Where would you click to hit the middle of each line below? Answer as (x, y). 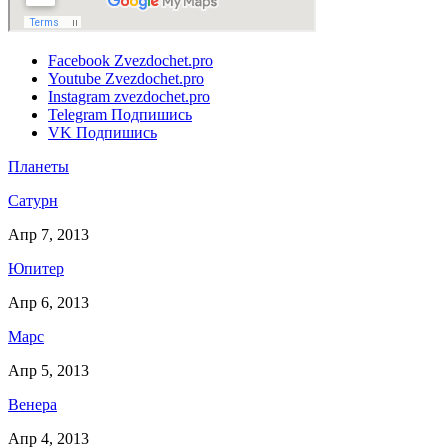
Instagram (79, 96)
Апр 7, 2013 (48, 234)
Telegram (77, 114)
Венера (32, 404)
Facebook (79, 60)
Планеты (38, 166)
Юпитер (36, 268)
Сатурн (33, 200)
